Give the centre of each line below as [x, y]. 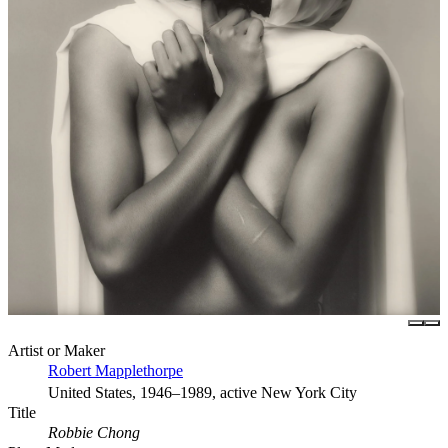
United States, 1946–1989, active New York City [202, 393]
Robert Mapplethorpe [115, 371]
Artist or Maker [56, 351]
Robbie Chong [94, 433]
